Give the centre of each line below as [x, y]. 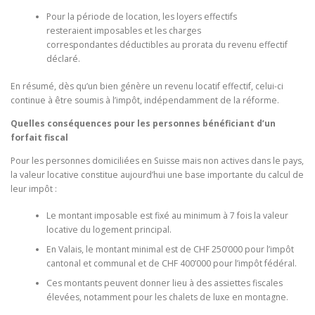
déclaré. [63, 59]
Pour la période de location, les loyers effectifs [141, 17]
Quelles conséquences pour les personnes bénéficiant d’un [143, 123]
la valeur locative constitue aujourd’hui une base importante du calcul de [157, 175]
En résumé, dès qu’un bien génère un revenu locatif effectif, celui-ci [147, 86]
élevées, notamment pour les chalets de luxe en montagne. [167, 297]
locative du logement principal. [109, 230]
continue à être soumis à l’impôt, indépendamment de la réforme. [145, 100]
